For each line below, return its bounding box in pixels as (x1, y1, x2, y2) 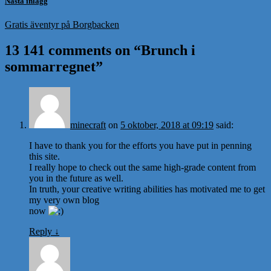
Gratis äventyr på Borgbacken (5, 19, 119, 30)
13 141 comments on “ (5, 42, 141, 58)
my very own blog (29, 194, 99, 205)
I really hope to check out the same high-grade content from (29, 162, 256, 172)
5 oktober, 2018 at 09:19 (120, 119, 214, 130)
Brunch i (141, 42, 195, 58)
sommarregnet (5, 59, 96, 74)
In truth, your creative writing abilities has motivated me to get (29, 183, 265, 194)
